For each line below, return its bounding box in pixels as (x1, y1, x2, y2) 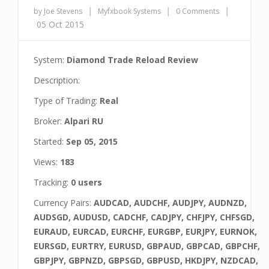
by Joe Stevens (34, 6, 82, 16)
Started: (34, 136, 66, 147)
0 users (71, 177, 102, 188)
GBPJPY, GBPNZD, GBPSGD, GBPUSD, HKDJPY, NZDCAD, (34, 255, 258, 266)
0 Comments (176, 6, 219, 16)
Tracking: (34, 177, 71, 188)
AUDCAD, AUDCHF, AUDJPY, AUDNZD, (94, 197, 247, 208)
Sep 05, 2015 (66, 136, 118, 147)
